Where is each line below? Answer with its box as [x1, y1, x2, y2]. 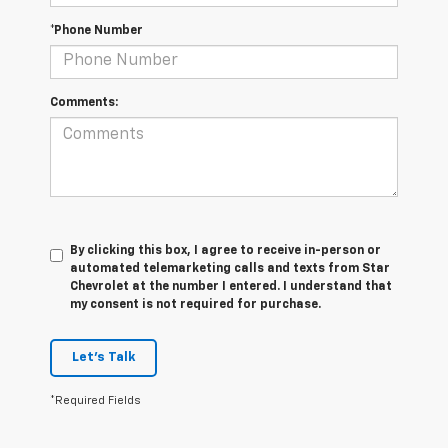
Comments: [50, 96, 118, 109]
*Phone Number [50, 24, 143, 37]
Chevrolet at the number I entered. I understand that [70, 280, 392, 293]
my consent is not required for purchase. [70, 298, 321, 311]
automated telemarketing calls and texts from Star [70, 262, 390, 275]
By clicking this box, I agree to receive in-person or [70, 244, 381, 257]
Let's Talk [72, 350, 135, 364]
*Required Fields [50, 394, 141, 406]
